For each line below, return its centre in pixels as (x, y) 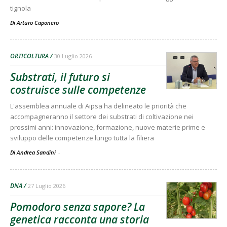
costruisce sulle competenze (78, 90)
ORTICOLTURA (29, 56)
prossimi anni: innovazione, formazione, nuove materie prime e (108, 127)
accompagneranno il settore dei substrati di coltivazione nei (102, 117)
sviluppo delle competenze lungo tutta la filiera (82, 138)
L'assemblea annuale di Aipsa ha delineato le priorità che (98, 106)
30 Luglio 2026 (73, 56)
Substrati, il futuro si (60, 77)
